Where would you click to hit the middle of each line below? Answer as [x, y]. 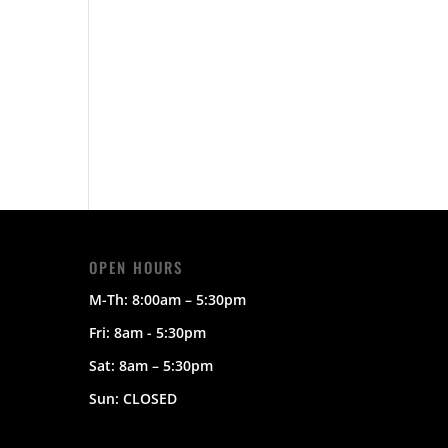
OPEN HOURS [136, 266]
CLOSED [150, 398]
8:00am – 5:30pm [189, 299]
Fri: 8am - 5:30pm [148, 332]
